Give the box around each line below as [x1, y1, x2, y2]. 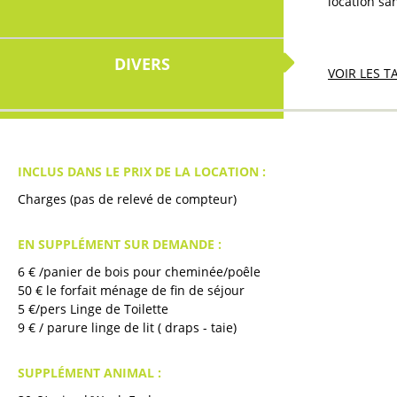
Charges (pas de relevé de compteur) [18, 190, 237, 207]
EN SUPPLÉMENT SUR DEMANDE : [18, 235, 222, 253]
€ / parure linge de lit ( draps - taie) [28, 318, 237, 336]
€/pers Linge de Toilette [70, 300, 168, 317]
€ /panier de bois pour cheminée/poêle [28, 262, 261, 280]
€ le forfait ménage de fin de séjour [35, 281, 245, 299]
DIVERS [113, 52, 170, 74]
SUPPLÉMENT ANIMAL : [18, 363, 161, 381]
